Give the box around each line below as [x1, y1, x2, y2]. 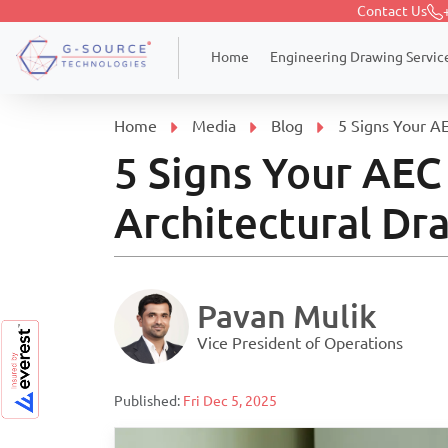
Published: [114, 392, 183, 409]
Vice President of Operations [197, 334, 403, 352]
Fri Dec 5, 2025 [183, 392, 277, 409]
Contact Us [357, 3, 427, 19]
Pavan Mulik [197, 298, 377, 334]
